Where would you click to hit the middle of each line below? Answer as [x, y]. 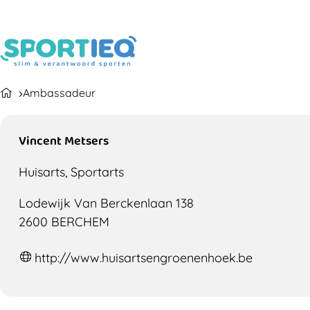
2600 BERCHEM [64, 222]
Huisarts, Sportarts [71, 172]
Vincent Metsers [64, 140]
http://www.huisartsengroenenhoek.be [144, 258]
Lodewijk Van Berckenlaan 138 [106, 203]
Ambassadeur [59, 93]
